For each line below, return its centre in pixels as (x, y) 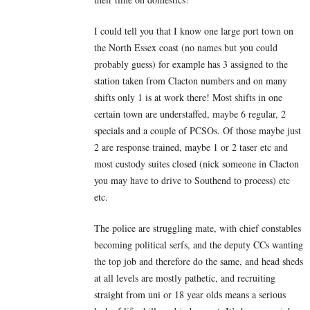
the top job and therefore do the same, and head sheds (199, 261)
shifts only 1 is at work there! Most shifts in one (188, 97)
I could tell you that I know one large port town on (194, 30)
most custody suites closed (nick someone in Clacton (197, 163)
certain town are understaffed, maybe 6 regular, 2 (190, 113)
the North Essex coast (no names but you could (186, 47)
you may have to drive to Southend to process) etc (192, 180)
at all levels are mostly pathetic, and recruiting (185, 277)
